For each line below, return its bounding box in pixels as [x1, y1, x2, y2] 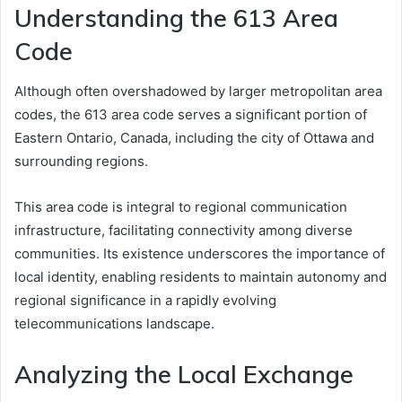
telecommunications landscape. [14, 315, 214, 333]
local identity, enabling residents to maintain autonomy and [14, 268, 387, 286]
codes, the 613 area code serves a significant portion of [14, 106, 367, 124]
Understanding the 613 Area [14, 2, 338, 33]
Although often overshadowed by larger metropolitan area [14, 83, 382, 100]
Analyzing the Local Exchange [14, 359, 354, 390]
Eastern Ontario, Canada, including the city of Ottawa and [14, 129, 374, 147]
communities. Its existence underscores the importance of [14, 245, 385, 263]
